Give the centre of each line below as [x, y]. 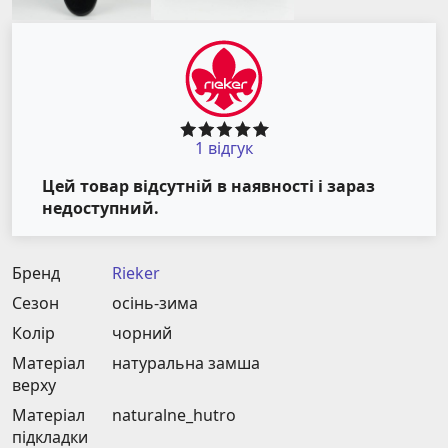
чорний [142, 333]
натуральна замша [186, 363]
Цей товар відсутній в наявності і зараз [208, 185]
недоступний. [100, 207]
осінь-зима [155, 303]
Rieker [136, 273]
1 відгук [224, 147]
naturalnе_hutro [174, 415]
